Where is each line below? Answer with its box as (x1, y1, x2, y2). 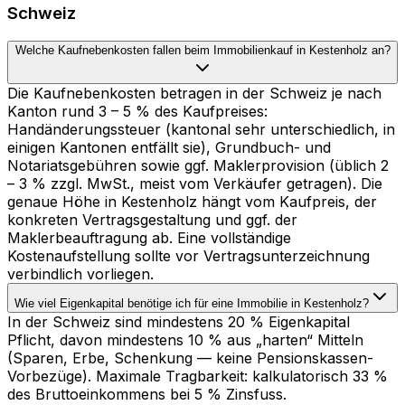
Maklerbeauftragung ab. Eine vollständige (7, 229, 291, 248)
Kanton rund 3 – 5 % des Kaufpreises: (7, 102, 268, 121)
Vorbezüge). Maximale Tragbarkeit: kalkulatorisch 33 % (7, 367, 388, 386)
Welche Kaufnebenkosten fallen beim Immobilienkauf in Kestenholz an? (14, 43, 391, 58)
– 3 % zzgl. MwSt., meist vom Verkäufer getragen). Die (7, 174, 382, 193)
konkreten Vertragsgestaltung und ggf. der (7, 211, 297, 230)
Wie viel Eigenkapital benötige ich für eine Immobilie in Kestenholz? (14, 297, 369, 311)
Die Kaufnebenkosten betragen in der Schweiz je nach (7, 84, 381, 103)
